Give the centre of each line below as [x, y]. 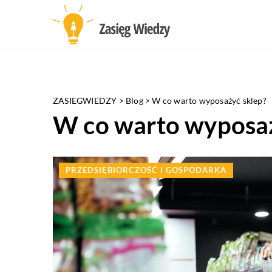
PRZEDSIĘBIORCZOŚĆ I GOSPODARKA [146, 170]
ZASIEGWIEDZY [85, 100]
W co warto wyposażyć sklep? [209, 100]
